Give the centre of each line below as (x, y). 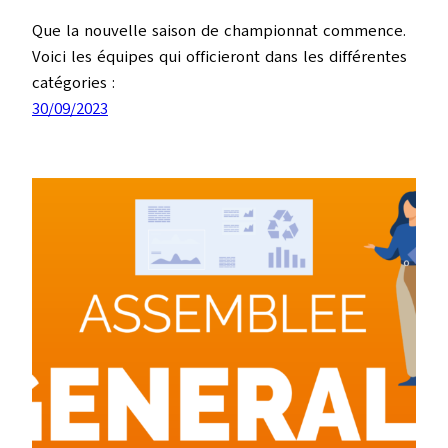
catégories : (73, 82)
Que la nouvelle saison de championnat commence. (219, 30)
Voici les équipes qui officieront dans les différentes (219, 56)
